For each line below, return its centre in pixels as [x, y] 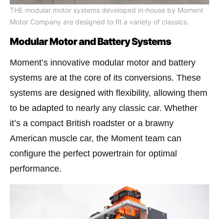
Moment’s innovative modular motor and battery [103, 62]
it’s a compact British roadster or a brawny [92, 123]
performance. [36, 168]
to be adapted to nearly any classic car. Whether [104, 108]
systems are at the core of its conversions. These [105, 77]
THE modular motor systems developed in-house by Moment [107, 10]
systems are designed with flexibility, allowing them [109, 93]
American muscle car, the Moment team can [96, 138]
